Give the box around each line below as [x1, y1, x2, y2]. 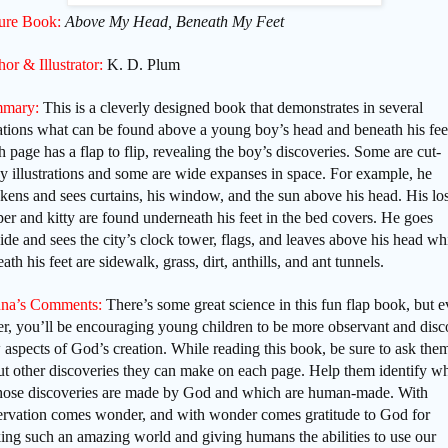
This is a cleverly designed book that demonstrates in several [39, 99, 423, 117]
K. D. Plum [107, 56, 180, 74]
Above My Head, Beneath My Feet [65, 13, 284, 31]
